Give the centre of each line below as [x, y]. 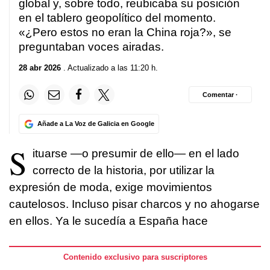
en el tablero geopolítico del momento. [117, 17]
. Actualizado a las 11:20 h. [109, 68]
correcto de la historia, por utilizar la [124, 171]
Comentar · [220, 94]
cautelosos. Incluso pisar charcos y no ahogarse [134, 204]
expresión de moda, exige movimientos [111, 187]
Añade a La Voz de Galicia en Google [96, 124]
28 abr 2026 [40, 68]
